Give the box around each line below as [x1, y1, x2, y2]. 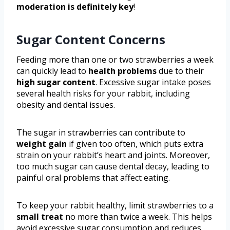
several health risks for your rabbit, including [16, 87, 190, 99]
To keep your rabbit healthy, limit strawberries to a [16, 199, 214, 211]
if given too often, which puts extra [67, 138, 203, 149]
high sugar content [16, 76, 95, 88]
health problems [88, 65, 157, 76]
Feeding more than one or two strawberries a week [16, 53, 214, 65]
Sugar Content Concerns [16, 30, 165, 48]
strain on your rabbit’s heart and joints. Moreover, [16, 149, 210, 161]
